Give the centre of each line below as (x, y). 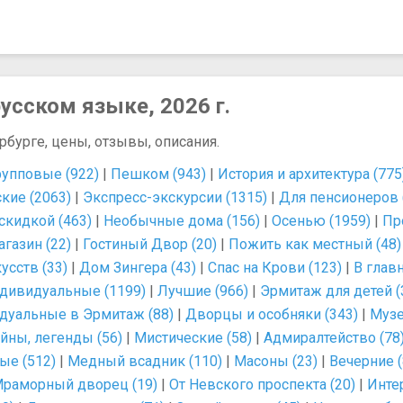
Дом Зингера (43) (138, 268)
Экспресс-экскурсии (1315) (175, 197)
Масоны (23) (276, 361)
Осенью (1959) (321, 221)
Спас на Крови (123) (275, 268)
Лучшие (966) (203, 291)
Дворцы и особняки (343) (272, 314)
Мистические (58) (193, 338)
